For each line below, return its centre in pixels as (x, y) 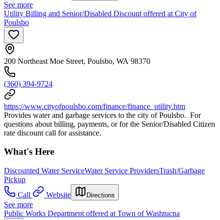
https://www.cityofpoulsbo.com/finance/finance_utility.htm (95, 106)
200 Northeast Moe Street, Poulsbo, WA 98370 (77, 61)
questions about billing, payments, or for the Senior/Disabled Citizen (110, 124)
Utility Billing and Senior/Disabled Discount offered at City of (100, 13)
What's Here (29, 152)
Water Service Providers (122, 170)
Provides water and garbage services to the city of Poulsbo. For (102, 115)
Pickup (15, 179)
